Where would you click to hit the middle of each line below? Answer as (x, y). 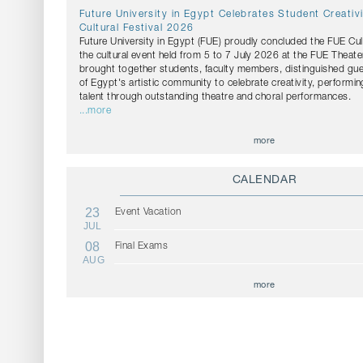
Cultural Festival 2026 (137, 29)
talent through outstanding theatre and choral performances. (215, 98)
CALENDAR (265, 181)
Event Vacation (148, 213)
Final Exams (141, 247)
